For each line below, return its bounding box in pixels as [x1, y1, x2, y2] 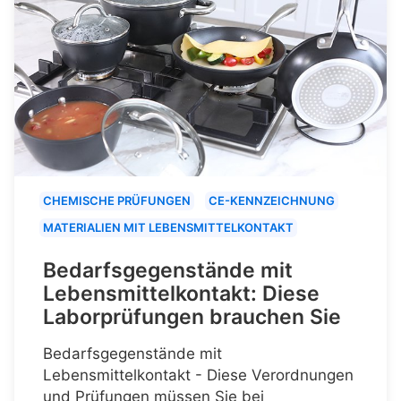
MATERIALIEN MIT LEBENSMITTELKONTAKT [43, 219, 294, 235]
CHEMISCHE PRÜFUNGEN [43, 192, 191, 208]
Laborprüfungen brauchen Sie [43, 303, 341, 329]
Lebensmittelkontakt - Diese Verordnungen [43, 365, 354, 384]
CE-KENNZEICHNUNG [209, 192, 335, 208]
